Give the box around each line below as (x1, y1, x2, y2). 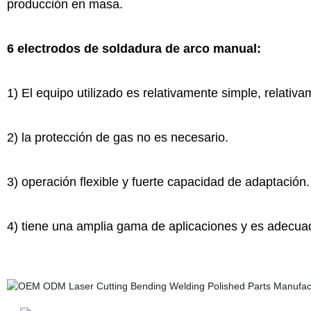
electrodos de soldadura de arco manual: (13, 42, 261, 56)
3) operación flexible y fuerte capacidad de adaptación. (6, 175, 310, 189)
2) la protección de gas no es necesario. (6, 131, 228, 144)
